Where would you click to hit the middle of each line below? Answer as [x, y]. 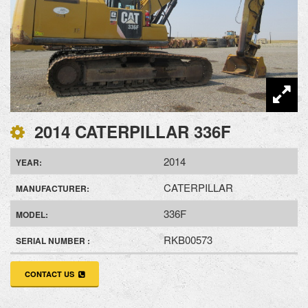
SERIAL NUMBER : [53, 240]
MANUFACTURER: [53, 188]
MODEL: [32, 214]
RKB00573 [188, 239]
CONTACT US [52, 274]
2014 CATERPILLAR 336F [130, 131]
